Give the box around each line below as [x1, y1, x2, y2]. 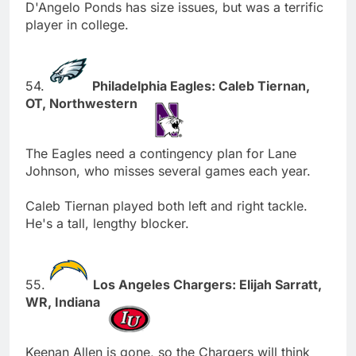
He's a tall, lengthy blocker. [25, 215, 189, 231]
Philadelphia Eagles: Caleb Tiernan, [92, 77, 310, 94]
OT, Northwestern [25, 95, 141, 111]
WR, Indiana [25, 293, 103, 310]
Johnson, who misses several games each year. [25, 162, 311, 179]
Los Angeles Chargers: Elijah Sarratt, [93, 276, 322, 292]
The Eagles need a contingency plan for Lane [25, 145, 296, 161]
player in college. [25, 16, 129, 33]
